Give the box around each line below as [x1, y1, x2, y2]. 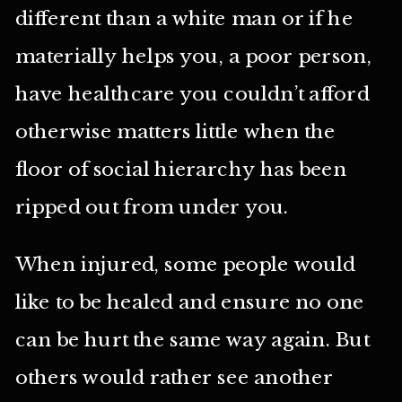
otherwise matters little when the [14, 119, 336, 144]
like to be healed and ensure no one [14, 290, 365, 315]
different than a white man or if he [14, 6, 354, 31]
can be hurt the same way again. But [14, 328, 370, 353]
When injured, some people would [14, 252, 356, 277]
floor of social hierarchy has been [14, 157, 347, 181]
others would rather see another [14, 365, 334, 390]
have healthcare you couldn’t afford [14, 82, 370, 106]
